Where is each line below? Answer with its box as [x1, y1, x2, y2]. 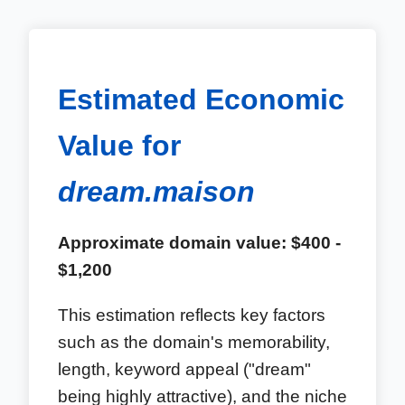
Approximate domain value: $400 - [58, 233, 341, 253]
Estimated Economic [58, 83, 344, 117]
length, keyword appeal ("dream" [58, 359, 311, 379]
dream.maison [58, 175, 255, 209]
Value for [58, 129, 181, 163]
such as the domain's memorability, [58, 332, 330, 352]
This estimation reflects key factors [58, 305, 325, 325]
